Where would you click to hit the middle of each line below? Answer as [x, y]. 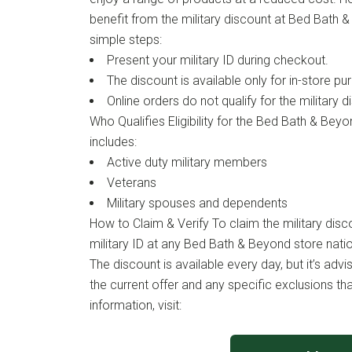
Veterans [132, 183]
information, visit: [136, 306]
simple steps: [126, 40]
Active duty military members [187, 163]
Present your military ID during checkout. [218, 60]
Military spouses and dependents [197, 203]
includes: [113, 142]
